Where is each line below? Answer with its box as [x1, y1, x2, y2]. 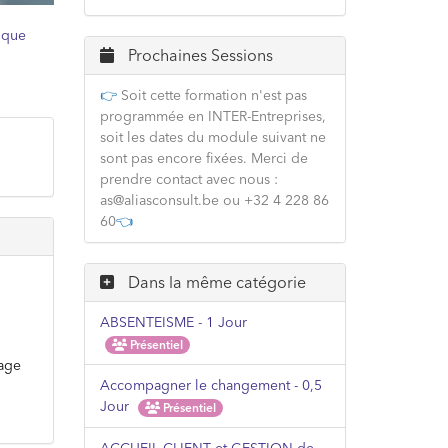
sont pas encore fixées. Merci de [99, 149, 308, 167]
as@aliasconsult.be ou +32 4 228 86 [99, 191, 329, 209]
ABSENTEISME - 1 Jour [99, 313, 247, 331]
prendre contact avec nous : [99, 170, 278, 188]
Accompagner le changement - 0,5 [99, 376, 322, 394]
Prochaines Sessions [123, 45, 273, 65]
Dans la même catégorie [123, 272, 306, 292]
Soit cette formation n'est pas [116, 86, 307, 104]
